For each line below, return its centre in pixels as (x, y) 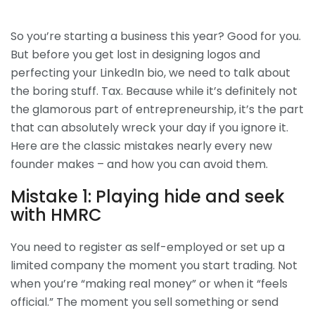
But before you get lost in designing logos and (135, 54)
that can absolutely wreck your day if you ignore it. (149, 127)
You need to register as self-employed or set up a (148, 247)
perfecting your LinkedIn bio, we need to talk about (150, 72)
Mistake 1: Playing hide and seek (148, 196)
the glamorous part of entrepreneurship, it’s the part (157, 109)
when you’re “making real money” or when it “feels (149, 283)
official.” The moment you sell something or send (144, 302)
